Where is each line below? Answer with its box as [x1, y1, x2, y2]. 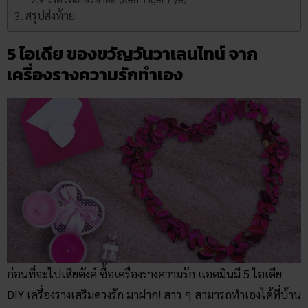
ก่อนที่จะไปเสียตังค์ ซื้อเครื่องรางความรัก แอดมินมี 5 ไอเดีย [7, 265, 282, 281]
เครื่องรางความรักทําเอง [7, 60, 183, 87]
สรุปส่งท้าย [25, 8, 76, 23]
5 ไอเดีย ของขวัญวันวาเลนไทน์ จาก [7, 40, 258, 67]
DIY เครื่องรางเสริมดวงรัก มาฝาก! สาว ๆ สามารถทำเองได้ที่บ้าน [7, 286, 301, 302]
